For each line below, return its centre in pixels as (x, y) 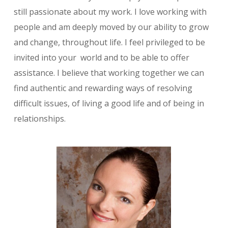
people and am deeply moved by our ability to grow (111, 27)
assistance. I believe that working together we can (109, 73)
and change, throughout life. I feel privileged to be (109, 42)
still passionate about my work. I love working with (110, 11)
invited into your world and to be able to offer (102, 57)
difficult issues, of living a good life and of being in (109, 103)
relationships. (40, 118)
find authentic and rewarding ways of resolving (103, 88)
